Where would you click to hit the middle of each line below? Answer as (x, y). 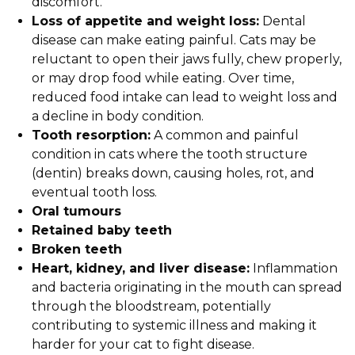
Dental (282, 21)
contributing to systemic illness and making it (174, 325)
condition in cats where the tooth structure (170, 154)
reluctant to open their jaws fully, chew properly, (187, 59)
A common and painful (225, 135)
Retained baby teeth (102, 230)
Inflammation (294, 268)
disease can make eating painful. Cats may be (174, 40)
